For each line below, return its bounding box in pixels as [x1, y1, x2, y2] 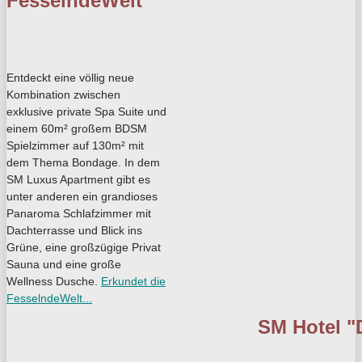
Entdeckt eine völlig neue [6, 70, 134, 84]
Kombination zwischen [6, 87, 120, 101]
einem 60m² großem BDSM [6, 121, 147, 135]
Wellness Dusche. [6, 274, 101, 288]
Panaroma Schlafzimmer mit [6, 206, 151, 220]
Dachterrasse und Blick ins [6, 223, 142, 237]
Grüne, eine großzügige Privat [6, 240, 161, 254]
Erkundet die [101, 274, 166, 288]
